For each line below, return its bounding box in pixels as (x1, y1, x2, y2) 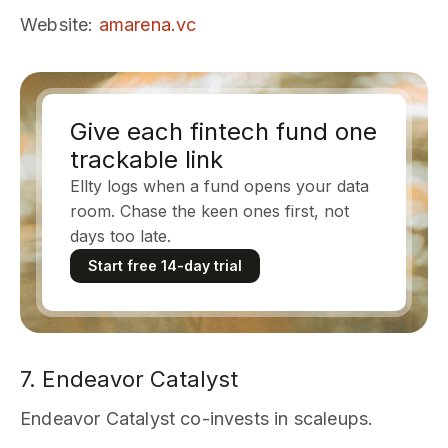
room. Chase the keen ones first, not (70, 201, 349, 221)
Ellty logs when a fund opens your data (70, 176, 369, 196)
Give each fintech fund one (70, 117, 377, 146)
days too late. (70, 226, 171, 246)
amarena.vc (98, 14, 197, 35)
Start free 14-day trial (88, 257, 242, 274)
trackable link (70, 145, 223, 174)
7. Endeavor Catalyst (20, 366, 238, 392)
